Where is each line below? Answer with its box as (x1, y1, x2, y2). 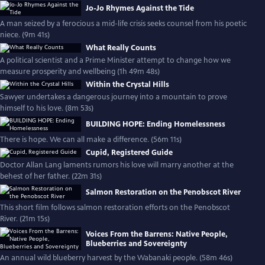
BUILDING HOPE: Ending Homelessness (86, 119, 225, 129)
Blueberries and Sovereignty (86, 238, 187, 248)
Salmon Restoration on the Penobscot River (86, 188, 241, 197)
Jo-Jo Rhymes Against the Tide (86, 4, 194, 13)
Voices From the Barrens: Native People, (86, 229, 228, 239)
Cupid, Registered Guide (86, 148, 173, 157)
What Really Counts (86, 43, 156, 53)
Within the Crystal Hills (86, 80, 169, 89)
